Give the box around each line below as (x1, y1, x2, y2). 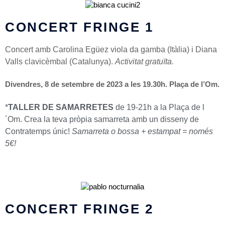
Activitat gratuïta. (115, 57, 174, 66)
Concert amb (5, 45, 53, 54)
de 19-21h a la (116, 103, 169, 112)
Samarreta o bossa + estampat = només (72, 127, 213, 136)
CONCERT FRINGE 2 (5, 201, 153, 217)
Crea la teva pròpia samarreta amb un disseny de (24, 115, 199, 124)
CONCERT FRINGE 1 (5, 19, 153, 35)
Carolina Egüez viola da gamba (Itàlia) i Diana (53, 45, 217, 54)
